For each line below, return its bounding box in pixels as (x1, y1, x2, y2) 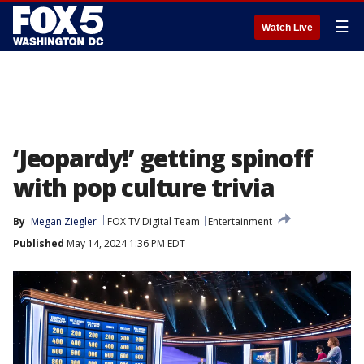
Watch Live (262, 22, 313, 33)
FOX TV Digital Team (107, 214, 200, 228)
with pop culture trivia (13, 171, 275, 204)
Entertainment (208, 214, 272, 228)
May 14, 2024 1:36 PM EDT (64, 236, 185, 250)
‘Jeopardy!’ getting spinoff (13, 141, 313, 175)
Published (13, 236, 64, 250)
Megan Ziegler (31, 214, 97, 228)
